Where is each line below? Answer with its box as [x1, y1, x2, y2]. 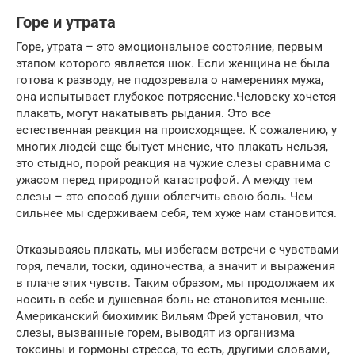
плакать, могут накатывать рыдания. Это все [16, 105, 271, 120]
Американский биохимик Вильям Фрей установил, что [16, 308, 323, 323]
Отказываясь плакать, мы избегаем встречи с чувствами [16, 242, 339, 257]
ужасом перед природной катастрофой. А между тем [16, 172, 313, 187]
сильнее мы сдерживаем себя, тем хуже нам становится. [16, 205, 337, 220]
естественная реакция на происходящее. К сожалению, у [16, 122, 337, 137]
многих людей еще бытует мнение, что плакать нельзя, [16, 139, 328, 154]
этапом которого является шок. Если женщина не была [16, 55, 330, 71]
